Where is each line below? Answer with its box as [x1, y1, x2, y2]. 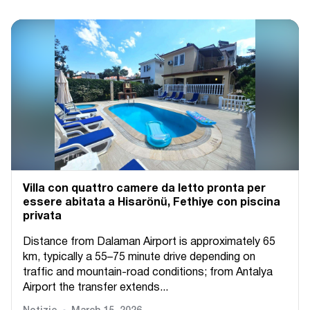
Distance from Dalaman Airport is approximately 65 [23, 237, 275, 247]
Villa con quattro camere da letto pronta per [23, 184, 266, 194]
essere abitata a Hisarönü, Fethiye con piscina [23, 198, 280, 208]
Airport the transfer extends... [23, 283, 168, 293]
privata [23, 212, 62, 221]
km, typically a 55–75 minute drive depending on [23, 253, 255, 262]
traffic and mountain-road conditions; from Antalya [23, 268, 273, 277]
